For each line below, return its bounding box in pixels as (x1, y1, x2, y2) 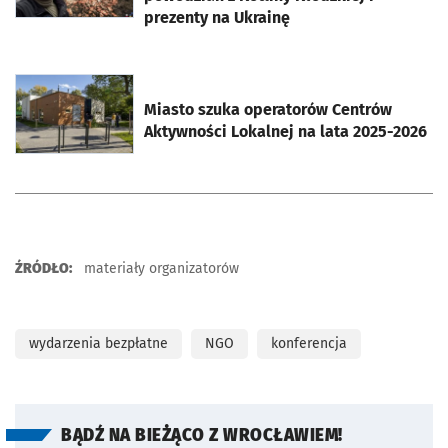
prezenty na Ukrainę (144, 7, 290, 27)
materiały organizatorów (80, 259, 239, 277)
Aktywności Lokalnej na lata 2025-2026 (144, 121, 427, 141)
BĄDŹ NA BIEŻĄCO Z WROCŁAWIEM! (61, 424, 343, 446)
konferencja (271, 334, 347, 352)
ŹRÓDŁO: (15, 259, 72, 277)
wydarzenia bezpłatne (29, 334, 168, 352)
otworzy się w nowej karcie (14, 76, 220, 98)
